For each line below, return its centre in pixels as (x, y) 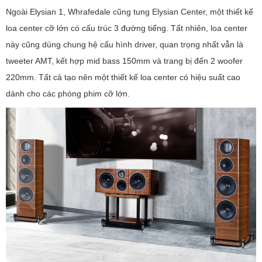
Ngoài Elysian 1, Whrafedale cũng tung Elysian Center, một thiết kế (130, 12)
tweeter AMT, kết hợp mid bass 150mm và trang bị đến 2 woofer (124, 61)
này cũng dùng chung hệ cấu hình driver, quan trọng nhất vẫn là (125, 45)
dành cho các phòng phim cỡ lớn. (68, 94)
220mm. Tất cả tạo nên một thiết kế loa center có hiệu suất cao (123, 77)
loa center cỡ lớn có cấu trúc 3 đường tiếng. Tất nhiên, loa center (127, 28)
